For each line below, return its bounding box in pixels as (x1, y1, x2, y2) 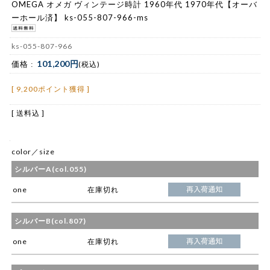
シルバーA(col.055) (14, 165, 87, 174)
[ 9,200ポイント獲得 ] (11, 84, 90, 94)
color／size (11, 147, 55, 157)
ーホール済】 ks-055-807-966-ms (11, 12, 148, 22)
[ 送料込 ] (11, 108, 45, 118)
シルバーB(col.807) (14, 216, 86, 226)
